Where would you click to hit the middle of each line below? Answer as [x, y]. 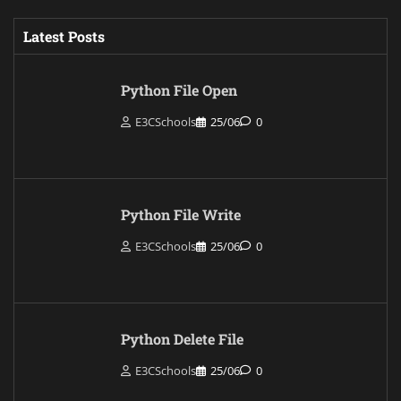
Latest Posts [64, 36]
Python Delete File [182, 338]
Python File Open [179, 90]
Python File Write [181, 214]
